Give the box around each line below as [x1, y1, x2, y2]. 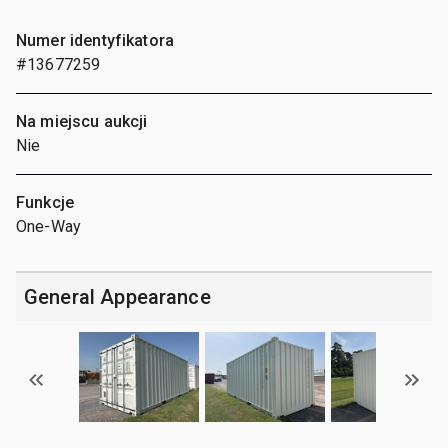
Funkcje [16, 192, 75, 212]
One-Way [16, 216, 82, 236]
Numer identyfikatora [16, 30, 174, 50]
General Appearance [24, 284, 211, 309]
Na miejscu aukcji [16, 111, 148, 131]
